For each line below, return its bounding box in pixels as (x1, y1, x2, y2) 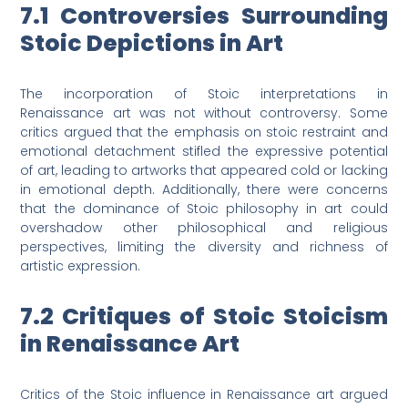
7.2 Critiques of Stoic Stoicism (20, 301, 388, 333)
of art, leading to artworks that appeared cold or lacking (20, 161, 388, 180)
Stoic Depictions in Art (20, 27, 284, 60)
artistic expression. (20, 257, 141, 276)
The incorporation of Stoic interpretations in (20, 85, 388, 104)
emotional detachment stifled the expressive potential (20, 142, 388, 161)
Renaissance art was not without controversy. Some (20, 104, 388, 123)
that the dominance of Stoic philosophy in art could (20, 199, 388, 219)
